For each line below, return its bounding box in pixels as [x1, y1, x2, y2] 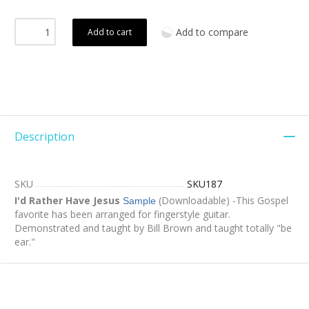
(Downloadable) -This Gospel [156, 194, 288, 208]
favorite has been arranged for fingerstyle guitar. [14, 208, 230, 221]
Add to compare [176, 26, 248, 39]
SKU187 [187, 177, 222, 191]
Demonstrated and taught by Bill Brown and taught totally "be [14, 221, 292, 235]
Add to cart [88, 26, 132, 39]
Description [14, 129, 74, 145]
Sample [123, 195, 156, 207]
